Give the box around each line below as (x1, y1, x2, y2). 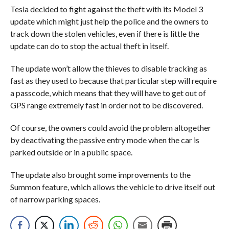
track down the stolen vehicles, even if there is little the (10, 28, 199, 38)
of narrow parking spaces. (10, 194, 100, 204)
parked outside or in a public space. (10, 147, 132, 157)
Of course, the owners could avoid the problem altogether (10, 122, 211, 132)
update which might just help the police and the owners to (10, 16, 209, 26)
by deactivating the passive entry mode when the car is (10, 134, 199, 145)
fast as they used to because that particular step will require (10, 75, 217, 85)
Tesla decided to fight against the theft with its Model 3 (10, 4, 203, 14)
